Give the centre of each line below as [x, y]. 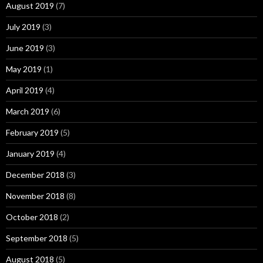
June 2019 [25, 48]
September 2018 [37, 238]
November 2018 [35, 196]
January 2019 [30, 154]
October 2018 [32, 217]
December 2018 [35, 175]
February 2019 [32, 132]
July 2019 [23, 27]
